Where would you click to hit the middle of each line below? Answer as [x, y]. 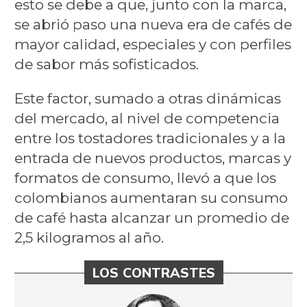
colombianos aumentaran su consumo [151, 198]
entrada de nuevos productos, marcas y [152, 158]
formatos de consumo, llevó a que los [145, 178]
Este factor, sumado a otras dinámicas [147, 99]
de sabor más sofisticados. [106, 64]
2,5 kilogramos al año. [89, 238]
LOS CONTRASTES [153, 273]
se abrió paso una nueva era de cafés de [153, 25]
